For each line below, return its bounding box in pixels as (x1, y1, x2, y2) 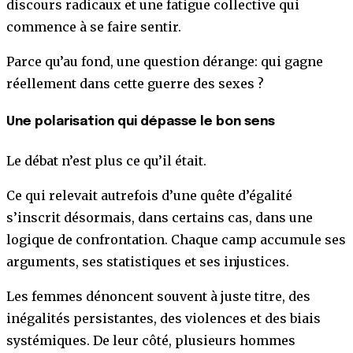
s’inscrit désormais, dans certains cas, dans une (6, 210, 313, 226)
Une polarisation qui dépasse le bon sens (6, 114, 275, 128)
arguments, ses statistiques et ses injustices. (6, 254, 289, 270)
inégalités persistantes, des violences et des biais (6, 310, 321, 327)
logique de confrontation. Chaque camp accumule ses (6, 232, 346, 248)
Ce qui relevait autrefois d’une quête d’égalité (6, 188, 292, 204)
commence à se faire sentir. (6, 18, 181, 35)
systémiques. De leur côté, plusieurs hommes (6, 333, 295, 349)
